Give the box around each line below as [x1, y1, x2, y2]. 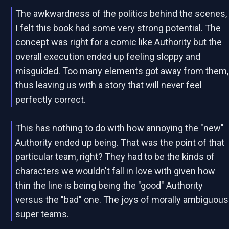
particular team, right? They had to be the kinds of [15, 151, 215, 162]
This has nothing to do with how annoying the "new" [15, 123, 224, 133]
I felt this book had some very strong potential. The [15, 22, 221, 33]
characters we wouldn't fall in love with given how [15, 166, 216, 176]
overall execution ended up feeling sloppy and [15, 51, 201, 62]
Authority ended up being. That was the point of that [15, 137, 225, 148]
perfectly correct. [15, 94, 86, 105]
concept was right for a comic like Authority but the [15, 37, 222, 48]
